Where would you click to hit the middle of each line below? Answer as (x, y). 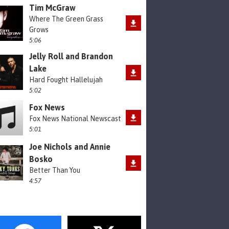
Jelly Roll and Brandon (71, 56)
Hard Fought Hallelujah (66, 79)
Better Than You (55, 170)
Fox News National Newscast (75, 119)
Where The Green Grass (66, 19)
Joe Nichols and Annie (70, 146)
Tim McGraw (52, 7)
